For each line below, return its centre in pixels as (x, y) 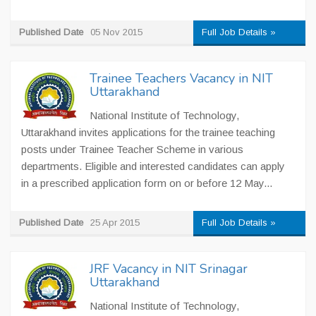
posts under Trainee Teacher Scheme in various (132, 149)
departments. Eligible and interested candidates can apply (153, 166)
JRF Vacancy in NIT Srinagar (169, 269)
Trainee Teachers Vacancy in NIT (181, 78)
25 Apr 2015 (115, 223)
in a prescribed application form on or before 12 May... (147, 183)
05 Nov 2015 (116, 32)
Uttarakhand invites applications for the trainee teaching (148, 132)
